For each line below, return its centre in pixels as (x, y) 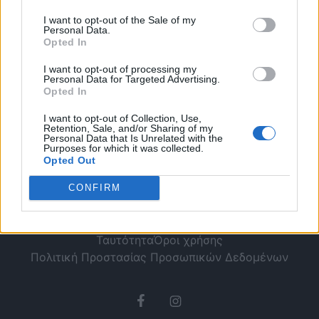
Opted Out (70, 160)
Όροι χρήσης (188, 240)
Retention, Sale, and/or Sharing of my (128, 128)
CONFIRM (94, 188)
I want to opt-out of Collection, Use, (122, 118)
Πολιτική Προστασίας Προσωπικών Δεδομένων (159, 257)
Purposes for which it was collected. (124, 148)
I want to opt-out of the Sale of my (120, 20)
